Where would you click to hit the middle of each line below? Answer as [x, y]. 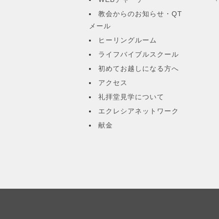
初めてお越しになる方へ [139, 69]
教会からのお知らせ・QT [140, 14]
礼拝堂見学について [131, 97]
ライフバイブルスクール [139, 55]
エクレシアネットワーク [139, 111]
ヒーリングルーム [128, 40]
